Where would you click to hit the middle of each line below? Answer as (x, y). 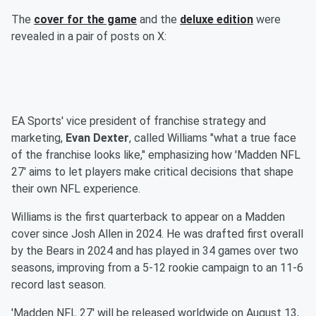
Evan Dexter (97, 138)
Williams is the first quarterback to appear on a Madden (148, 217)
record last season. (59, 285)
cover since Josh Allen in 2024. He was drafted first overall (157, 234)
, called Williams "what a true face (213, 138)
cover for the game (85, 20)
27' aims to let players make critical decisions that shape (152, 172)
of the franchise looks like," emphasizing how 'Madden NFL (156, 155)
